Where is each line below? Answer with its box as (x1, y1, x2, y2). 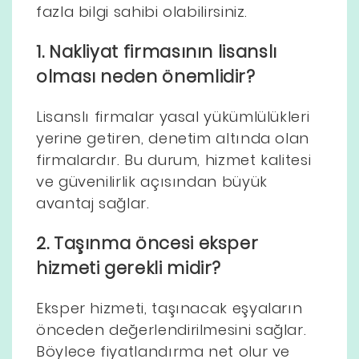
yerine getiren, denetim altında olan (36, 127, 310, 148)
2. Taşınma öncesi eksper (36, 231, 259, 255)
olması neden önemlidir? (36, 64, 256, 88)
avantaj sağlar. (36, 192, 150, 213)
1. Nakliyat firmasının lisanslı (36, 39, 277, 63)
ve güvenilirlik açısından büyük (36, 171, 268, 192)
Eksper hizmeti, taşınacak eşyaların (36, 297, 303, 318)
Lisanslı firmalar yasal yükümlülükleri (36, 106, 310, 127)
